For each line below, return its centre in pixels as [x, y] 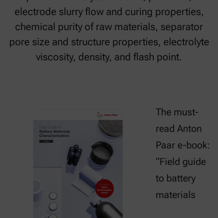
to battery [176, 178]
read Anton [179, 128]
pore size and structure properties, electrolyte [109, 42]
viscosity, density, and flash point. [109, 57]
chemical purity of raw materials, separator [109, 27]
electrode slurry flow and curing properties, [109, 12]
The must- [177, 112]
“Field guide [181, 162]
